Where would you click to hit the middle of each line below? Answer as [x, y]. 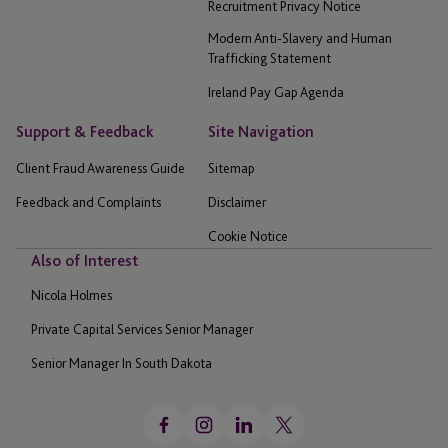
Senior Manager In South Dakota [121, 362]
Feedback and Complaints [88, 201]
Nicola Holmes [71, 294]
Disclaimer [237, 201]
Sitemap [231, 167]
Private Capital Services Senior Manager [142, 328]
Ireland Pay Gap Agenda [276, 91]
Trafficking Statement [269, 57]
